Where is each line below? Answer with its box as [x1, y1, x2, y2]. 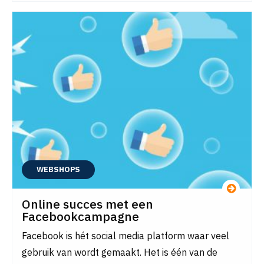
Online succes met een [22, 196, 153, 212]
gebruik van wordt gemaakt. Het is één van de [22, 246, 217, 258]
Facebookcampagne [22, 208, 139, 225]
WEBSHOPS [37, 164, 80, 174]
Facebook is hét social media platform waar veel [22, 230, 229, 242]
